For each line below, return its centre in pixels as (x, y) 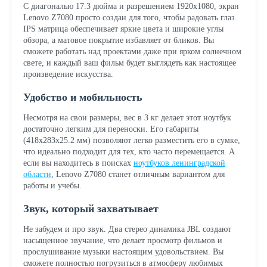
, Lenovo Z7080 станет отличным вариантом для (138, 174)
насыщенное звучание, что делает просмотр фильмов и (122, 241)
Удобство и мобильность (83, 97)
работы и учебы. (52, 185)
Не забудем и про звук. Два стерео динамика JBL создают (127, 229)
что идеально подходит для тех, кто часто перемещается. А (129, 151)
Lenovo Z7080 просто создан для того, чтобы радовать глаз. (130, 17)
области (37, 174)
